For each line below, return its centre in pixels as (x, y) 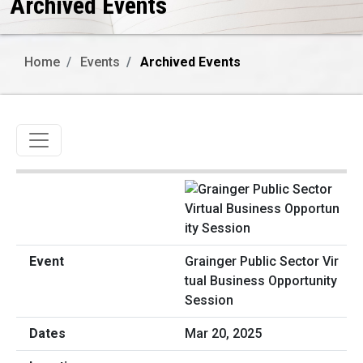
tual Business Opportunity (261, 281)
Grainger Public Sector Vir (262, 262)
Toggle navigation (92, 136)
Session (209, 301)
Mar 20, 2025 (223, 334)
